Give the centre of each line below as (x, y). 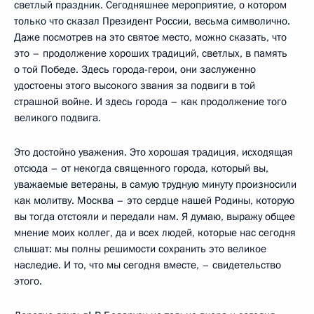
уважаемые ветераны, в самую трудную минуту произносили (155, 184)
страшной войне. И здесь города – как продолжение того (150, 101)
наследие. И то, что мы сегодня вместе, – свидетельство (148, 265)
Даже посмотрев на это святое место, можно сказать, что (150, 37)
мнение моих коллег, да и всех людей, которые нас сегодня (155, 232)
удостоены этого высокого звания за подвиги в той (135, 85)
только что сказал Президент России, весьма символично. (152, 21)
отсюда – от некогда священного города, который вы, (141, 168)
